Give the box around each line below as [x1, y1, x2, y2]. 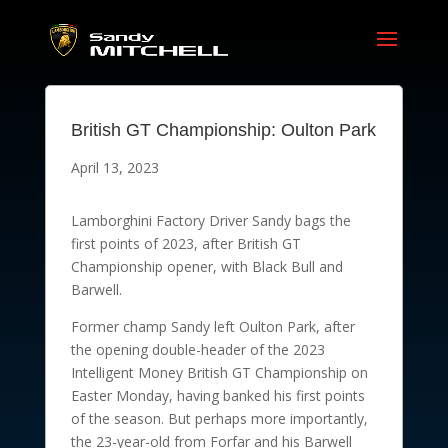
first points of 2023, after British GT [70, 234, 301, 253]
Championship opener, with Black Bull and [70, 257, 343, 276]
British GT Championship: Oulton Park [70, 120, 376, 140]
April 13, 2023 [70, 158, 159, 177]
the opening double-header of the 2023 [70, 340, 325, 359]
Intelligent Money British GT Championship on [70, 363, 368, 382]
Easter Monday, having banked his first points [70, 386, 365, 405]
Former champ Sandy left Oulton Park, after [70, 317, 355, 336]
